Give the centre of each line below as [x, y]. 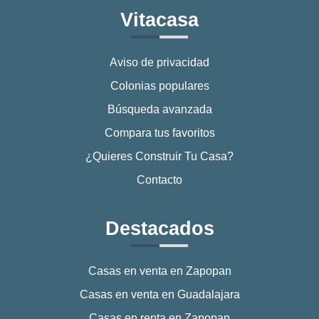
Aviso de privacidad [159, 62]
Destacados [159, 228]
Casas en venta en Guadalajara [159, 294]
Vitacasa [159, 20]
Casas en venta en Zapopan [159, 271]
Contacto [159, 179]
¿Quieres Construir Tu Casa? [159, 156]
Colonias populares [159, 85]
